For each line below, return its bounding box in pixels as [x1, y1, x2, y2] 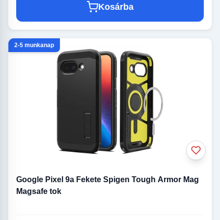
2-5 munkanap [14, 41, 54, 49]
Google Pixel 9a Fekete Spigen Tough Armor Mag [16, 175, 199, 184]
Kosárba [98, 1, 134, 12]
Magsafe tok [16, 187, 61, 195]
